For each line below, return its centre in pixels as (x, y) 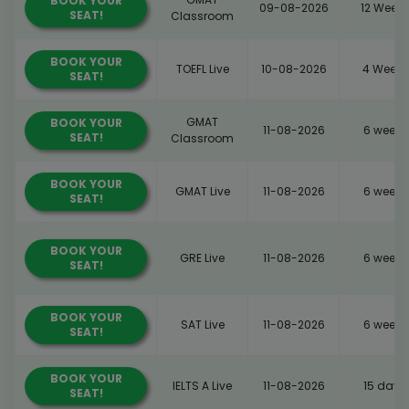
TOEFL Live (202, 68)
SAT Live (202, 324)
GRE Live (202, 257)
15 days (385, 385)
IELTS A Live (202, 385)
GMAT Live (202, 191)
